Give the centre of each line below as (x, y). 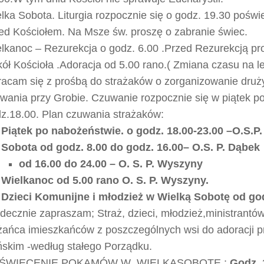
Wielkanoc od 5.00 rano (60, 180)
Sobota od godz (41, 147)
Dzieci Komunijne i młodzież (74, 197)
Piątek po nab (36, 131)
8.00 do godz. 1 (123, 147)
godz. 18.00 (163, 131)
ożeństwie (95, 131)
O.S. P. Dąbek (226, 147)
